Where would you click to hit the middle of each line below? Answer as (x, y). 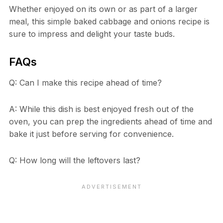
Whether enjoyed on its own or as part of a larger (103, 9)
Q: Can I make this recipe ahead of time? (85, 83)
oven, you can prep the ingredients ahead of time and (110, 122)
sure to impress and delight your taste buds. (92, 34)
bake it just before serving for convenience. (91, 134)
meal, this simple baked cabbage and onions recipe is (109, 22)
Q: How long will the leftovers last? (74, 161)
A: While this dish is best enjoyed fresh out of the (101, 109)
